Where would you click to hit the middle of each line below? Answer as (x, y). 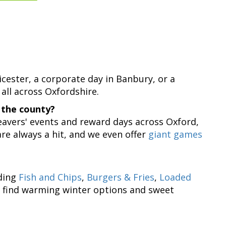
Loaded (175, 177)
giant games (175, 134)
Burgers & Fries (121, 177)
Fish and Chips (50, 177)
